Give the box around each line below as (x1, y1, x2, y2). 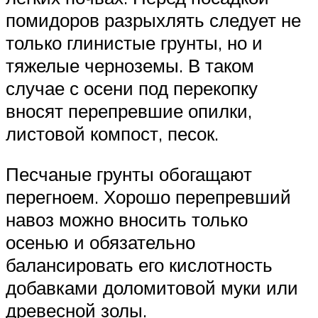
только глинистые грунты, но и (6, 31, 263, 54)
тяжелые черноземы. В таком (6, 53, 254, 77)
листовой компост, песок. (6, 121, 219, 145)
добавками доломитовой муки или (6, 276, 298, 300)
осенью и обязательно (6, 231, 195, 254)
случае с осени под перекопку (6, 76, 258, 99)
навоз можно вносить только (6, 208, 248, 231)
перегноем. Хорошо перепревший (6, 185, 291, 209)
